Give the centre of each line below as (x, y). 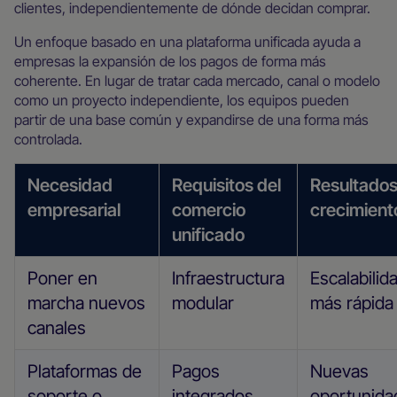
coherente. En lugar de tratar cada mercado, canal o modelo (197, 81)
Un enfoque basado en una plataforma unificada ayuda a (187, 42)
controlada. (48, 139)
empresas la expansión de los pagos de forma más (170, 61)
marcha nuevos (86, 303)
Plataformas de (85, 371)
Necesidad (70, 185)
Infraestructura (228, 278)
